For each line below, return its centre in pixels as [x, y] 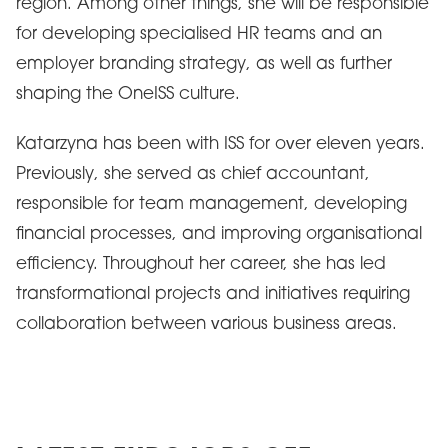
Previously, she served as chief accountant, [193, 175]
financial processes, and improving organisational [219, 235]
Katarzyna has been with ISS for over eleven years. [220, 145]
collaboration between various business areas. [206, 325]
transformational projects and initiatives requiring [213, 295]
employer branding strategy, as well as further [204, 65]
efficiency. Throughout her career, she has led [201, 265]
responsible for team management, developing [211, 205]
